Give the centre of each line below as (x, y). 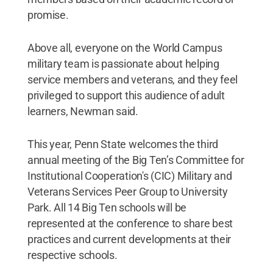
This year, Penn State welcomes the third (122, 144)
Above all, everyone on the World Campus (125, 48)
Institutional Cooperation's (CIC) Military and (129, 176)
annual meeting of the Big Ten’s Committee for (136, 160)
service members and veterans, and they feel (133, 80)
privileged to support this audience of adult (126, 96)
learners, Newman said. (83, 112)
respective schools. (72, 255)
